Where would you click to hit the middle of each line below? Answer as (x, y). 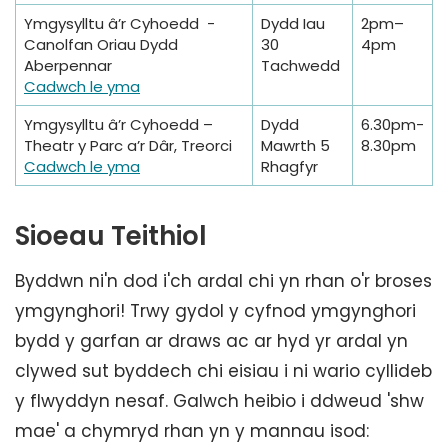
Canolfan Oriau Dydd (101, 45)
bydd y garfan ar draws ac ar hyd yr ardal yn (211, 341)
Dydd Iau (293, 24)
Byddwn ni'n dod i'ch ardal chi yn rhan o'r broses (223, 281)
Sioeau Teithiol (111, 236)
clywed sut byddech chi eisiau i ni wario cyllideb (223, 371)
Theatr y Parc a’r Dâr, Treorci (128, 146)
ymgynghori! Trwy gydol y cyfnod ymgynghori (215, 311)
